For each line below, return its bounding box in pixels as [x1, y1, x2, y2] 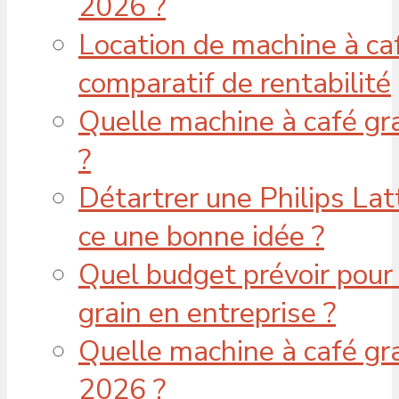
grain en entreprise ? [78, 293, 336, 332]
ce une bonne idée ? [78, 216, 324, 256]
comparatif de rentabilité [78, 63, 391, 102]
